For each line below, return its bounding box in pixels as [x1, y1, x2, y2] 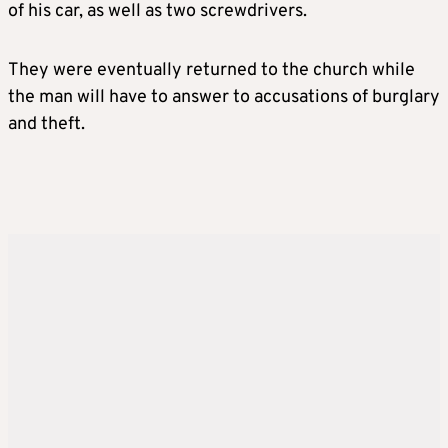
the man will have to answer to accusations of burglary [8, 86, 440, 110]
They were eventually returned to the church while [8, 59, 415, 83]
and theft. [8, 113, 85, 137]
